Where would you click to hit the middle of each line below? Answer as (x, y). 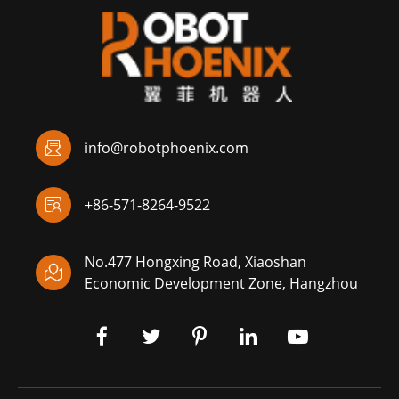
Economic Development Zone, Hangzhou (221, 283)
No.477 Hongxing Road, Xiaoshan (195, 262)
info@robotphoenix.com (167, 148)
